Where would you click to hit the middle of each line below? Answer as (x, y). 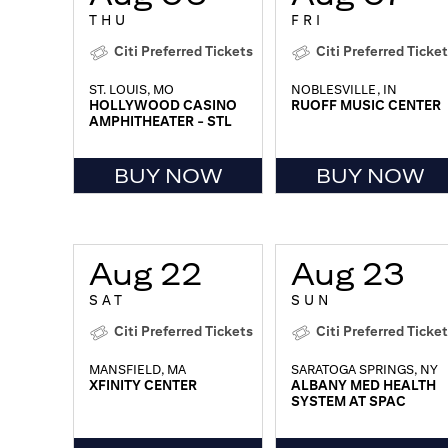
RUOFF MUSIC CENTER (366, 105)
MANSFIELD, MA (137, 370)
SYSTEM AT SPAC (348, 401)
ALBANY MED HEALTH (363, 385)
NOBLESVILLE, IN (344, 90)
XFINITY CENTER (143, 385)
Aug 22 (145, 274)
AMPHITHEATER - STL (160, 121)
